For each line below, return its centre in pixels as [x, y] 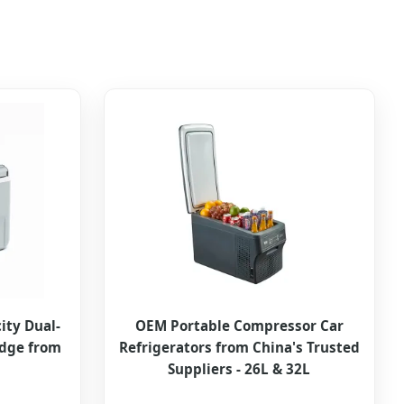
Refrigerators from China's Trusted [239, 348]
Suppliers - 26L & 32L [239, 369]
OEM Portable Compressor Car [239, 326]
